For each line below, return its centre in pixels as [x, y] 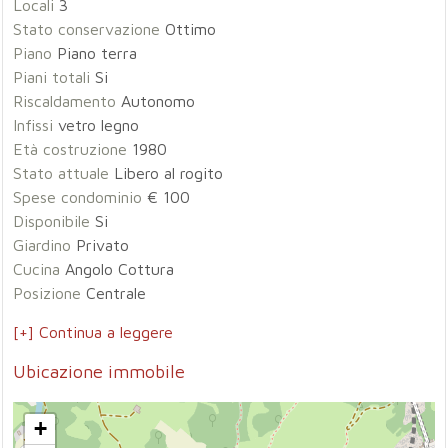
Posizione [47, 293]
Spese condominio [78, 197]
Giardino [42, 245]
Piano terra [95, 53]
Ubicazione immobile [99, 371]
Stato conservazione [87, 29]
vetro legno [96, 125]
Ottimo [188, 29]
